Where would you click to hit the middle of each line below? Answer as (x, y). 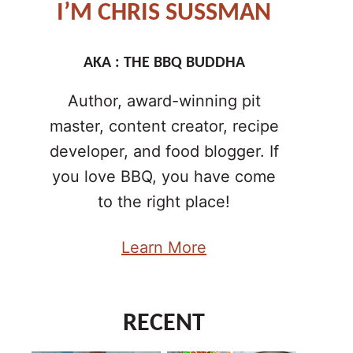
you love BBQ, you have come (164, 176)
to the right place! (164, 202)
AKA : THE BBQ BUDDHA (164, 63)
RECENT (164, 324)
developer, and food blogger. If (164, 151)
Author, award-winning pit (164, 101)
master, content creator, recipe (164, 126)
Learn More (164, 247)
